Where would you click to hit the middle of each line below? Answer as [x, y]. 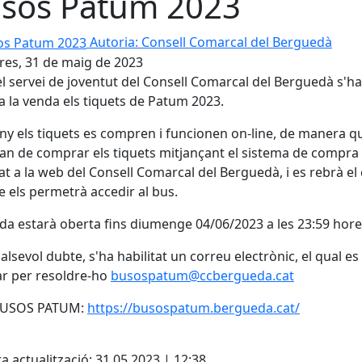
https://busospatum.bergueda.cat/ [194, 308]
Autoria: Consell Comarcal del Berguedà [211, 42]
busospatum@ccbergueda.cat [202, 276]
